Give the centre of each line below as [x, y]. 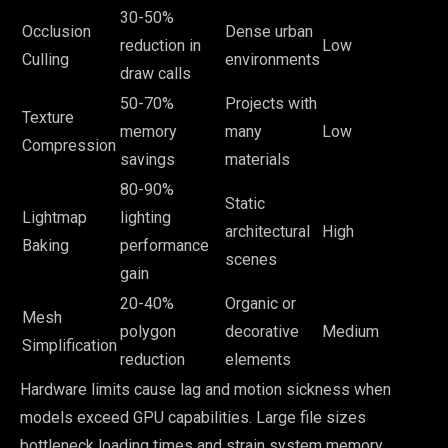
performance [164, 246]
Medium [350, 332]
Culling [45, 60]
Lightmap [54, 218]
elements [258, 360]
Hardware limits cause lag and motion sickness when [205, 390]
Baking [45, 246]
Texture [48, 118]
